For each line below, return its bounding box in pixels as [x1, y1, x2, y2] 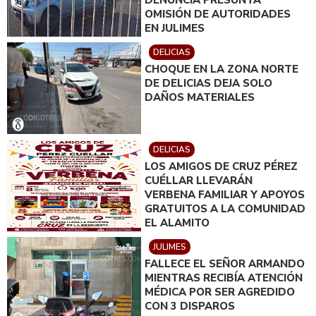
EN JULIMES [145, 20, 205, 35]
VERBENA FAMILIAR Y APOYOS [145, 187, 305, 202]
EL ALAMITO [145, 215, 209, 230]
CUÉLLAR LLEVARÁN [145, 173, 253, 188]
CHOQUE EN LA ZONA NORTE [145, 61, 298, 76]
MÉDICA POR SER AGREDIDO [145, 284, 295, 299]
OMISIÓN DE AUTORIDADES [145, 6, 291, 21]
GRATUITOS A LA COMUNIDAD [145, 201, 305, 216]
